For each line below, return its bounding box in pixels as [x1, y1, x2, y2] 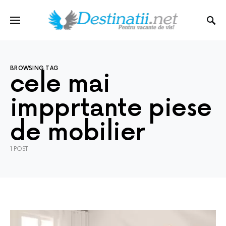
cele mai [10, 70, 110, 99]
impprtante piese [10, 94, 212, 123]
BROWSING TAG [10, 65, 59, 72]
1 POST [10, 146, 28, 152]
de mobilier [10, 119, 145, 147]
